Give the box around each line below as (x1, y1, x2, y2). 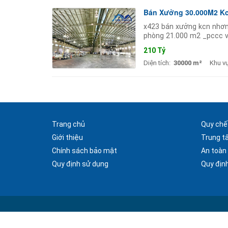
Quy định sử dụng (52, 159, 108, 168)
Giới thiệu (52, 133, 83, 141)
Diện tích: (144, 59, 170, 67)
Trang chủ (52, 120, 85, 128)
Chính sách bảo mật (52, 146, 117, 155)
